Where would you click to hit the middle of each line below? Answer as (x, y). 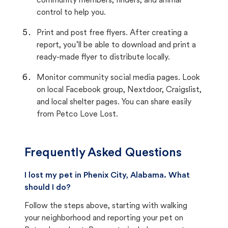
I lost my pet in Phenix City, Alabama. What (107, 176)
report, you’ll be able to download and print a (116, 45)
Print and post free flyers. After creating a (112, 33)
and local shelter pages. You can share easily (114, 102)
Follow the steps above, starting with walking (106, 206)
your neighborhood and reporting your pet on (104, 218)
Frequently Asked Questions (103, 153)
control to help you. (71, 13)
